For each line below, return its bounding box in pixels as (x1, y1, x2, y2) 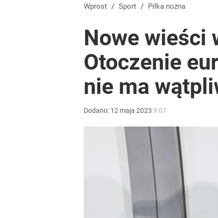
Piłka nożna (152, 2, 185, 11)
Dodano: (84, 107, 110, 114)
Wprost (84, 2, 107, 11)
